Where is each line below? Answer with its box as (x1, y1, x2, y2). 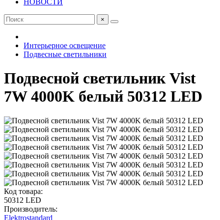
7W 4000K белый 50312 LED (4, 87, 202, 106)
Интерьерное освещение (24, 41, 106, 50)
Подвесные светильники (24, 50, 107, 58)
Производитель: (4, 204, 57, 213)
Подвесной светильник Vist (4, 69, 196, 87)
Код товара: (4, 187, 43, 195)
